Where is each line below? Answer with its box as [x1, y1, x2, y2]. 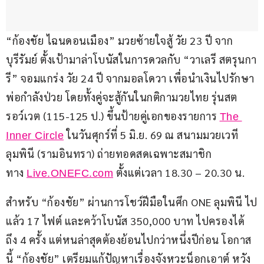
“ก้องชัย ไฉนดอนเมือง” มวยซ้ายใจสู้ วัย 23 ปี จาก [6, 34, 233, 48]
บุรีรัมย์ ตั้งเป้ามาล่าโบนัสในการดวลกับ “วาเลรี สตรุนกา [6, 52, 257, 67]
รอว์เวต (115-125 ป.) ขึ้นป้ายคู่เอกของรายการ [6, 109, 220, 123]
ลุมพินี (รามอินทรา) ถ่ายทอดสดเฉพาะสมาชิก [6, 147, 212, 161]
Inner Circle [6, 130, 64, 142]
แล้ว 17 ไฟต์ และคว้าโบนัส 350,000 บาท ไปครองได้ [6, 214, 245, 228]
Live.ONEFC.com [27, 167, 113, 180]
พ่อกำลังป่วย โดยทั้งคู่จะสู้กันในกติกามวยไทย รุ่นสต [6, 90, 237, 104]
